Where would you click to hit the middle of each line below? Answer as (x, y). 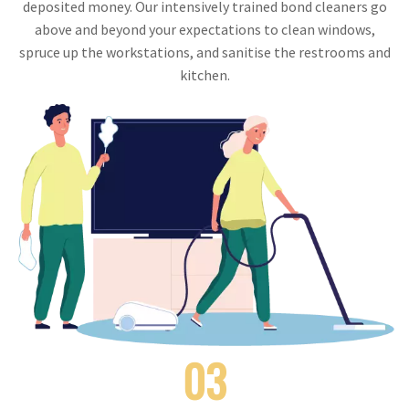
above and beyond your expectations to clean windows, (204, 30)
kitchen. (204, 75)
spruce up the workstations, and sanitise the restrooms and (204, 52)
